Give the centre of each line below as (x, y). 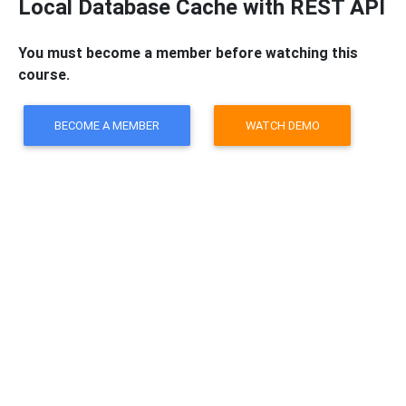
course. (44, 74)
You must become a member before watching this (188, 52)
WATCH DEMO (282, 125)
